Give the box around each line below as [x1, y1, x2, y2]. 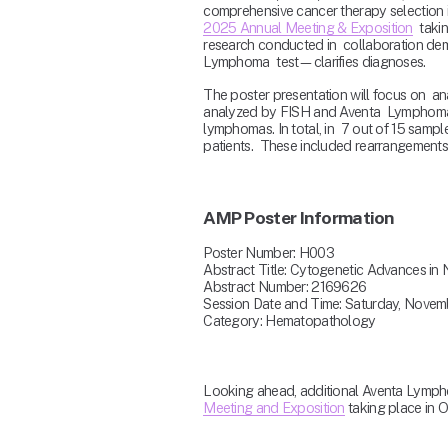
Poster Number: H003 [203, 244, 334, 262]
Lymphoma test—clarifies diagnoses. [203, 53, 426, 71]
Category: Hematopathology [203, 312, 376, 330]
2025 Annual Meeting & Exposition [203, 19, 413, 37]
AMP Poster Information [203, 207, 395, 229]
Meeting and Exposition [203, 399, 345, 417]
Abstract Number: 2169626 [203, 278, 370, 296]
